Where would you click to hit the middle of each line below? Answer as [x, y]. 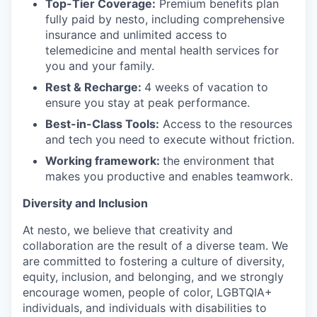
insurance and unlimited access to [136, 35]
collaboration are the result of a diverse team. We [155, 246]
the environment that [219, 161]
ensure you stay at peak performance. [148, 103]
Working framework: [104, 161]
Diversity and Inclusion [85, 203]
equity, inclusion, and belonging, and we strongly [153, 277]
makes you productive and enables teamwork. [169, 176]
